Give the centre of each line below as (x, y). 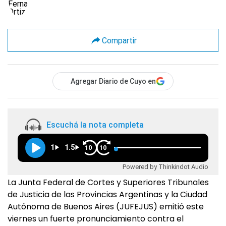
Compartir (119, 40)
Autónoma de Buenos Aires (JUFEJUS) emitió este (106, 207)
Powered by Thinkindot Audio (165, 166)
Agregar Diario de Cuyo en (113, 81)
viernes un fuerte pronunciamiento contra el (96, 219)
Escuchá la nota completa (95, 125)
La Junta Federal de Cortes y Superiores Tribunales (108, 183)
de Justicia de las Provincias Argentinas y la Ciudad (107, 195)
